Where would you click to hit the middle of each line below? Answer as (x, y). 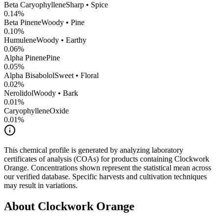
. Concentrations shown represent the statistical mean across (119, 168)
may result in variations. (41, 186)
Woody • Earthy (61, 40)
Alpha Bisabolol (29, 76)
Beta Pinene (23, 23)
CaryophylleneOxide (36, 111)
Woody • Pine (63, 23)
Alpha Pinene (25, 58)
